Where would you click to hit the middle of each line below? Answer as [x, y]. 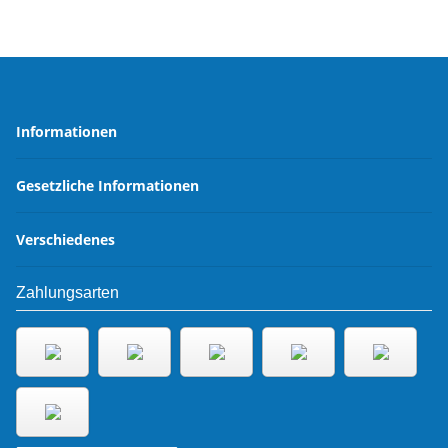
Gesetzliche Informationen [109, 186]
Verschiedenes [67, 240]
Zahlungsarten [67, 293]
